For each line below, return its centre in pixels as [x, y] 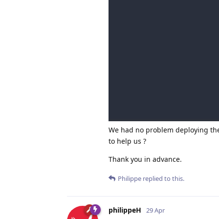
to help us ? [127, 141]
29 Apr [155, 210]
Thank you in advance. [145, 159]
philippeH [125, 210]
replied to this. [163, 179]
